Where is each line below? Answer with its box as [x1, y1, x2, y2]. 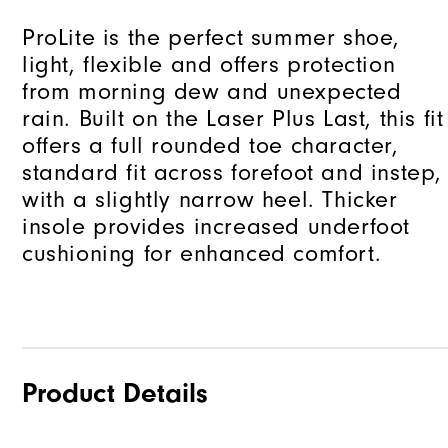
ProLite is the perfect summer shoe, [22, 24, 401, 52]
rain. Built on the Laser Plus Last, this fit [22, 105, 444, 133]
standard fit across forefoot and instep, [22, 159, 443, 187]
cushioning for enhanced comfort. [22, 240, 382, 268]
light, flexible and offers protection [22, 51, 396, 79]
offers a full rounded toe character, [22, 132, 399, 160]
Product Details [22, 377, 208, 410]
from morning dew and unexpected [22, 78, 402, 106]
